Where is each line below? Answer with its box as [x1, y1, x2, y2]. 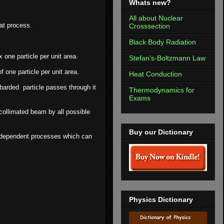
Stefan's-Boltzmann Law [129, 53, 205, 62]
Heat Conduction [129, 69, 182, 78]
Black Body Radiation [129, 37, 196, 46]
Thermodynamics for [129, 85, 194, 94]
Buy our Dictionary [129, 128, 193, 136]
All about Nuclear [129, 13, 183, 22]
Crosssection [129, 21, 170, 30]
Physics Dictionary [129, 195, 193, 203]
